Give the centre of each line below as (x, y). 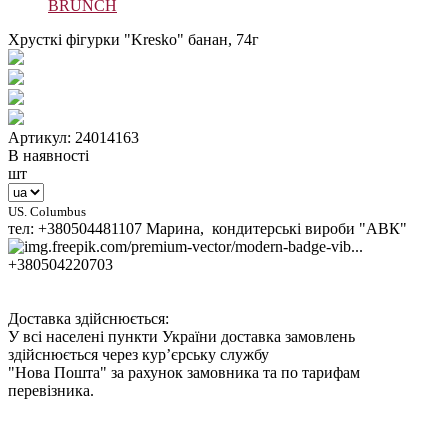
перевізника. (51, 390)
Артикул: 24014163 (73, 137)
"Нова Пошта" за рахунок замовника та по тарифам (184, 372)
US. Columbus (47, 211)
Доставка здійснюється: (88, 318)
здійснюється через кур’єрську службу (138, 354)
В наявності (48, 155)
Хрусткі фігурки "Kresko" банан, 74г (133, 39)
